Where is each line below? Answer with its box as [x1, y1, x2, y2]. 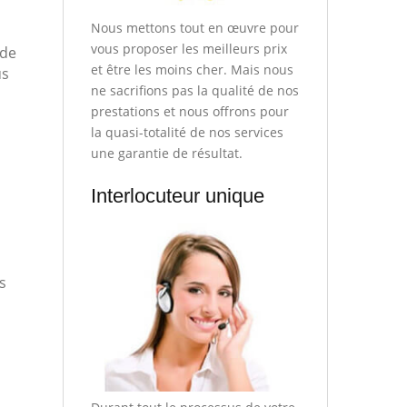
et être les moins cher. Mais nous [90, 61, 293, 79]
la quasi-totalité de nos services [90, 124, 283, 142]
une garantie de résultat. [90, 144, 243, 163]
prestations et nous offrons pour [90, 103, 289, 121]
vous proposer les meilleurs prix [90, 40, 287, 58]
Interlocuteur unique [90, 184, 264, 208]
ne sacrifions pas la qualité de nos [90, 82, 299, 100]
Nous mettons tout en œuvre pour [90, 19, 299, 37]
